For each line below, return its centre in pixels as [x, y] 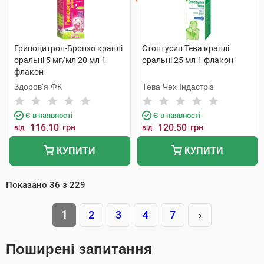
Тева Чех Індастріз [177, 87]
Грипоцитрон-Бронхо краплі [68, 48]
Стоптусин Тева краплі [185, 48]
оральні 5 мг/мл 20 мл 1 [60, 60]
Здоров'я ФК [38, 87]
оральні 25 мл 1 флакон [187, 60]
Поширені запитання [79, 249]
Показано [28, 185]
